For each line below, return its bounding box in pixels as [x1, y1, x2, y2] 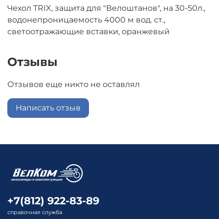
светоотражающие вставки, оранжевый [7, 26, 170, 36]
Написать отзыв [16, 103, 81, 112]
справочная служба [7, 209, 62, 216]
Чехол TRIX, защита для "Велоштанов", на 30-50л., [7, 3, 205, 13]
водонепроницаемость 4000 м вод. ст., [7, 15, 165, 24]
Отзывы [7, 54, 58, 69]
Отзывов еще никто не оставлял [7, 79, 140, 89]
